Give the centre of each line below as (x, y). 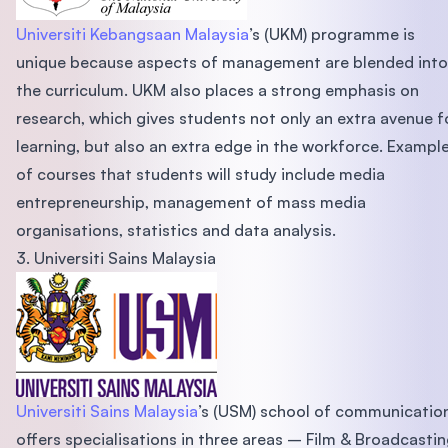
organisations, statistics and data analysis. (176, 230)
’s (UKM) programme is (332, 34)
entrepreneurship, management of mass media (191, 202)
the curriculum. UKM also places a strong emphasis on (217, 90)
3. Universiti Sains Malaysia (116, 258)
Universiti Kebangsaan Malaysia (132, 34)
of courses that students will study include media (200, 174)
